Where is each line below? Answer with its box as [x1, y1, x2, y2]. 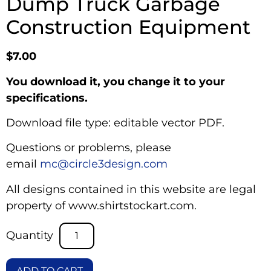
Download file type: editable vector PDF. [6, 116, 224, 130]
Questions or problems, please [6, 141, 171, 155]
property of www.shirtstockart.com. [6, 198, 197, 212]
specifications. [6, 91, 88, 105]
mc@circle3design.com [40, 157, 168, 171]
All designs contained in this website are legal [6, 182, 256, 196]
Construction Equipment [6, 15, 250, 39]
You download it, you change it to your [6, 74, 225, 88]
